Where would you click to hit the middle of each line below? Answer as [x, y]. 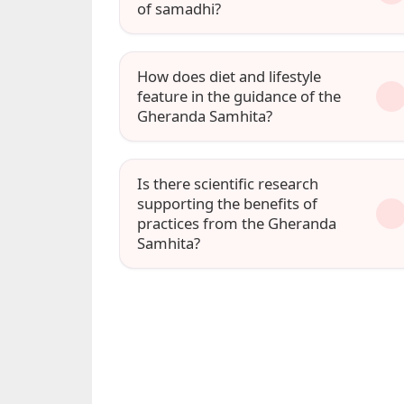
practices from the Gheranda [237, 224]
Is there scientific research [228, 184]
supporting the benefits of [228, 204]
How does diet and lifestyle [230, 76]
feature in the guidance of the [239, 96]
